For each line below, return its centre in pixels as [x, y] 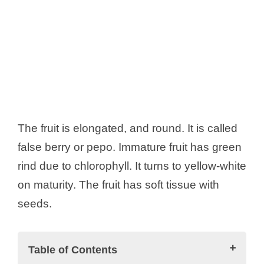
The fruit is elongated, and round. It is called [128, 128]
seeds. [35, 204]
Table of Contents [73, 250]
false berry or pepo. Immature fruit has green [130, 147]
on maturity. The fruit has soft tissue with [118, 185]
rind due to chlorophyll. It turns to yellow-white [132, 166]
